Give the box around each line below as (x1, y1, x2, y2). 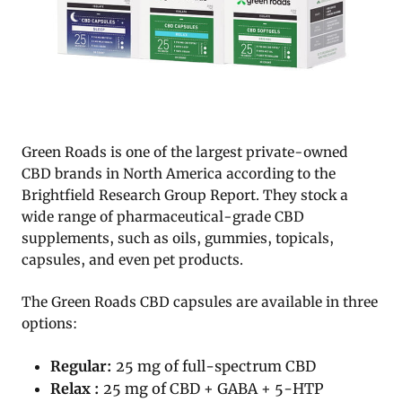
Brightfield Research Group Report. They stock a (22, 187, 348, 205)
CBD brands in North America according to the (22, 165, 336, 183)
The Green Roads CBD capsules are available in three (22, 293, 378, 311)
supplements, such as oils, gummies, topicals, (22, 230, 334, 248)
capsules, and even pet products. (22, 251, 243, 269)
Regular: (50, 357, 113, 376)
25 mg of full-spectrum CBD (112, 357, 317, 376)
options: (22, 315, 77, 333)
